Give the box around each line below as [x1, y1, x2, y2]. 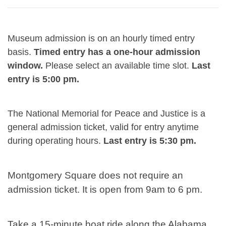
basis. [8, 46, 34, 57]
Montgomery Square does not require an [8, 169, 183, 181]
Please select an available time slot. [43, 60, 192, 71]
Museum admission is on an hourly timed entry [8, 33, 195, 43]
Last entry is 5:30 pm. [103, 135, 196, 146]
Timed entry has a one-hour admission [34, 46, 200, 57]
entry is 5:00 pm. [8, 74, 82, 84]
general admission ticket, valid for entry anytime [8, 122, 199, 132]
